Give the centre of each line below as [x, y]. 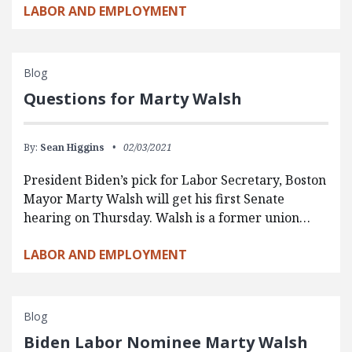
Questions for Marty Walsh [133, 98]
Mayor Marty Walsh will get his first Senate [154, 198]
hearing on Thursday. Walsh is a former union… [167, 217]
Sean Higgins [72, 147]
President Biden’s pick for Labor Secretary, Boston [175, 180]
